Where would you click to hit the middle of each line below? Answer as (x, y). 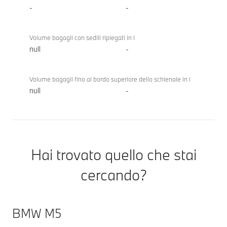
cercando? (113, 175)
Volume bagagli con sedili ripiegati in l (82, 38)
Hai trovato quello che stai (113, 155)
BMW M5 (37, 213)
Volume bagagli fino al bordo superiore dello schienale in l (110, 79)
